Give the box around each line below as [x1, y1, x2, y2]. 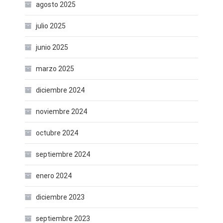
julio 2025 [36, 22, 66, 30]
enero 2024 [36, 172, 72, 180]
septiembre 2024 [36, 150, 90, 158]
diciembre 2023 [36, 193, 85, 201]
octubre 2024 [36, 129, 78, 137]
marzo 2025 [36, 65, 74, 73]
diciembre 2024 [36, 86, 85, 94]
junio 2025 [36, 43, 68, 51]
